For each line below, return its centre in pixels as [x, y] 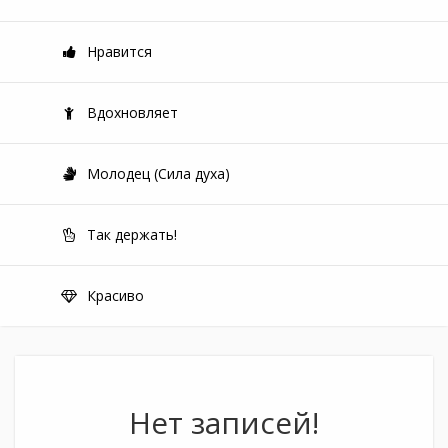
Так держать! [130, 234]
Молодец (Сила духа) [156, 173]
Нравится [117, 51]
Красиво [113, 295]
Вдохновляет [130, 112]
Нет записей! [224, 422]
